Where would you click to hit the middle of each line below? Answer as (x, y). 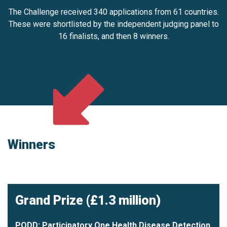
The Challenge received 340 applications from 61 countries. (113, 12)
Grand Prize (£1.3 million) (88, 201)
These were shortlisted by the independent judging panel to (113, 24)
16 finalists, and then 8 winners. (113, 36)
